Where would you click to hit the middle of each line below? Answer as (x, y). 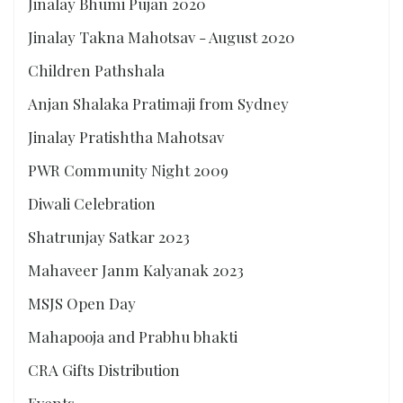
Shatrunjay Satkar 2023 (109, 237)
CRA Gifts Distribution (104, 370)
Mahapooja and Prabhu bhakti (133, 337)
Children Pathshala (96, 71)
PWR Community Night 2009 (128, 170)
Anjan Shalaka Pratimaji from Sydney (158, 104)
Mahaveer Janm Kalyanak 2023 (136, 270)
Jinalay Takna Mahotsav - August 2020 (161, 37)
